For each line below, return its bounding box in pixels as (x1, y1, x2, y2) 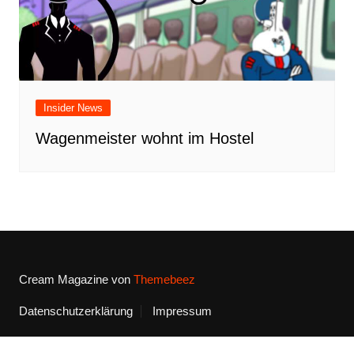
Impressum (152, 304, 212, 318)
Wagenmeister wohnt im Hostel (35, 130, 254, 147)
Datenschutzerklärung (18, 304, 133, 318)
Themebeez (133, 273, 195, 286)
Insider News (43, 102, 103, 114)
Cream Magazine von (18, 273, 134, 286)
